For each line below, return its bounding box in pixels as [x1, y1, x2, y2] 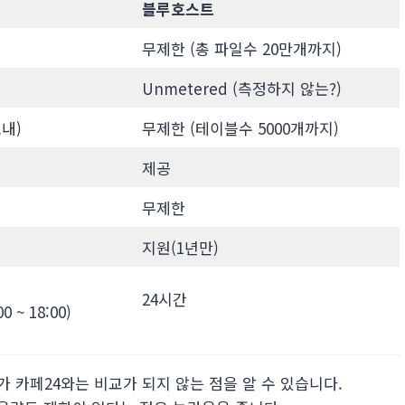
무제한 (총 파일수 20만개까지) [141, 36, 342, 60]
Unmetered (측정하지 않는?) [141, 76, 342, 99]
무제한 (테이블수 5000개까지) [141, 116, 339, 139]
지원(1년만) [141, 235, 219, 259]
